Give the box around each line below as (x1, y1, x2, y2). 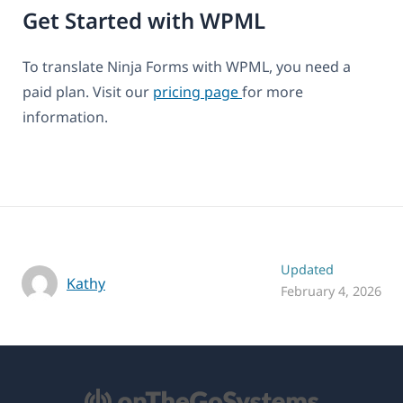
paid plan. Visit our (22, 82, 153, 103)
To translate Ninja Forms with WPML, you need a (22, 57, 351, 77)
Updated (281, 261, 334, 279)
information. (22, 107, 108, 128)
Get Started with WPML (22, 5, 265, 36)
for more (242, 82, 303, 103)
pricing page (153, 82, 242, 103)
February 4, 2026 (281, 282, 381, 300)
